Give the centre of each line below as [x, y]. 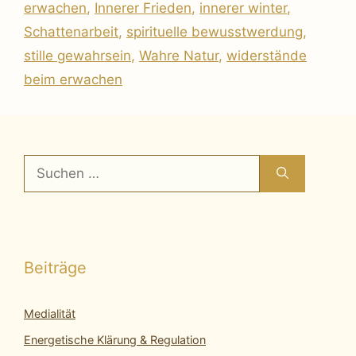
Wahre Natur [179, 55]
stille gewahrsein [77, 55]
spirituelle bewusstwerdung [215, 31]
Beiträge [55, 267]
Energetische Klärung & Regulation [115, 340]
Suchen [47, 163]
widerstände [267, 55]
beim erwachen [73, 79]
